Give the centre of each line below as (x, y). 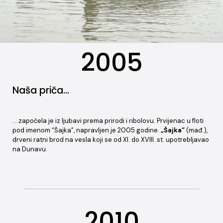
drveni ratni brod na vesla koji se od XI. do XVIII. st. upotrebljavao (111, 140)
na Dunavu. (30, 149)
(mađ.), (196, 130)
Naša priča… (41, 90)
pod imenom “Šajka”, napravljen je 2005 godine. (86, 130)
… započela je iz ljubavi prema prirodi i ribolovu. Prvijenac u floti (108, 121)
